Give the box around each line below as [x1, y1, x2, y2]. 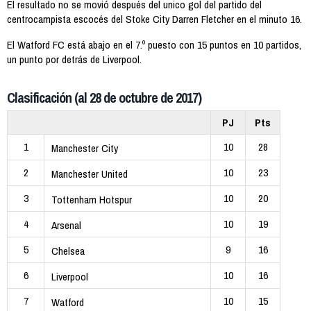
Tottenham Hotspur [51, 192, 132, 208]
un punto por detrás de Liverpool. [7, 51, 142, 67]
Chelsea [51, 244, 85, 259]
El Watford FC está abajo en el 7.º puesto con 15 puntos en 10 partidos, [7, 37, 301, 52]
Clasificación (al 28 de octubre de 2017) [7, 88, 201, 108]
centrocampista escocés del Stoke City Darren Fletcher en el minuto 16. [7, 12, 302, 27]
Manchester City [51, 141, 118, 156]
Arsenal [51, 218, 81, 233]
